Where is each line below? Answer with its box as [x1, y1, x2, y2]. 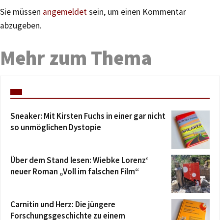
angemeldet [43, 6, 87, 18]
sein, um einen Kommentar [87, 6, 186, 18]
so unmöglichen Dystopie [10, 122, 101, 133]
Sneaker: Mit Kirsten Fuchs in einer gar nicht [10, 110, 165, 122]
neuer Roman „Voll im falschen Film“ [10, 166, 139, 177]
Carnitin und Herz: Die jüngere [10, 199, 115, 210]
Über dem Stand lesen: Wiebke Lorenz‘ [10, 155, 148, 166]
